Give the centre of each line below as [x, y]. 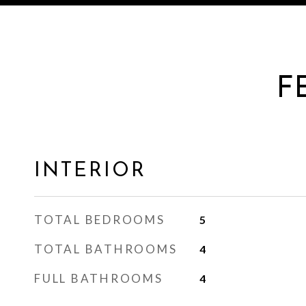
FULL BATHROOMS [99, 278]
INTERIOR [90, 171]
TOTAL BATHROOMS [106, 249]
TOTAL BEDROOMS [100, 220]
